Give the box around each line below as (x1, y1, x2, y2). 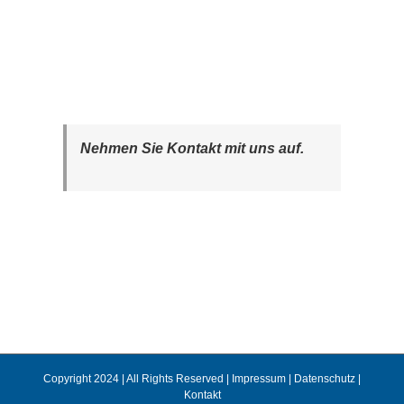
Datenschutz (294, 372, 355, 385)
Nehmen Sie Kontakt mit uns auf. (80, 140, 304, 156)
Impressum (232, 372, 286, 385)
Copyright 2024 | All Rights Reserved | (43, 372, 232, 385)
